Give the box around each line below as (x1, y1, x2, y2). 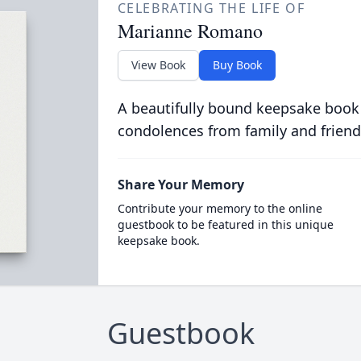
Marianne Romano (117, 18, 263, 44)
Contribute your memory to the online (117, 201, 322, 216)
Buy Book (212, 57, 262, 73)
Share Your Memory (117, 176, 244, 193)
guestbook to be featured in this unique (117, 217, 334, 232)
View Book (131, 57, 185, 73)
